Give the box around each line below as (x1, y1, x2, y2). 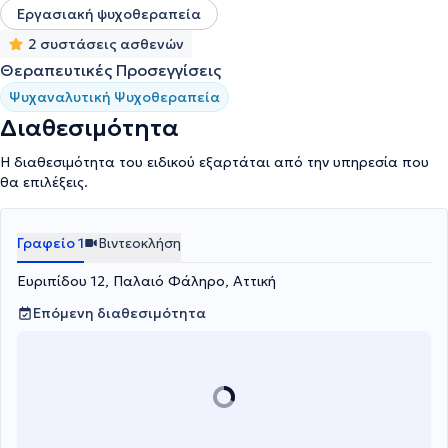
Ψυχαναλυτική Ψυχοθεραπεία (9, 88, 220, 107)
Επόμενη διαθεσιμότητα (33, 304, 206, 323)
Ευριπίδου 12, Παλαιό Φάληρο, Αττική (17, 272, 276, 291)
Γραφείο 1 (17, 234, 84, 253)
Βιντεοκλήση (98, 234, 181, 253)
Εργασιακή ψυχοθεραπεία (17, 5, 201, 24)
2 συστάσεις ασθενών (28, 35, 184, 54)
